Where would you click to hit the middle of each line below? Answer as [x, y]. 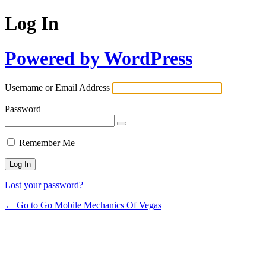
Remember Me [47, 143]
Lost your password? [44, 185]
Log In [32, 23]
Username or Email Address [57, 88]
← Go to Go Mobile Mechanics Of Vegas [83, 205]
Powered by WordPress [99, 58]
